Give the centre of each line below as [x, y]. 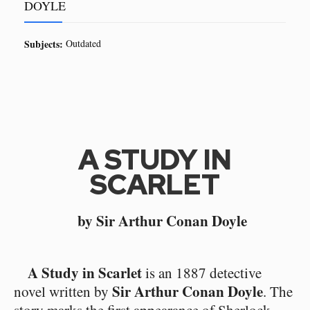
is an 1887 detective [202, 273]
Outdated [83, 43]
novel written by [63, 291]
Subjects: [44, 44]
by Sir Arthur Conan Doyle [162, 221]
